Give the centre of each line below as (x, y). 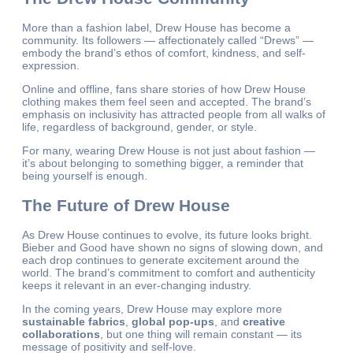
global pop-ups (173, 322)
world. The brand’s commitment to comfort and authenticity (169, 273)
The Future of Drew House (126, 205)
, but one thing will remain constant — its (201, 334)
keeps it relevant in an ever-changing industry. (137, 286)
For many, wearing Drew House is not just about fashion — (169, 151)
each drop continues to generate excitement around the (161, 260)
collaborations (61, 334)
